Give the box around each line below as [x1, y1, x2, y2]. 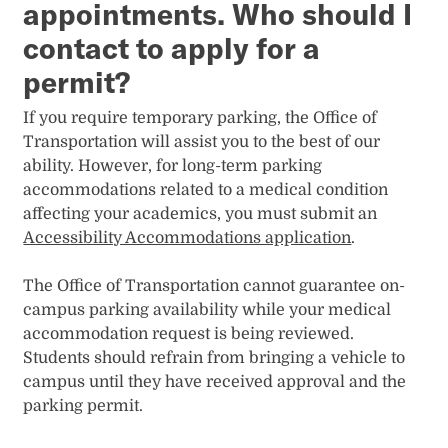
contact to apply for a [23, 29, 321, 66]
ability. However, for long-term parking [23, 156, 323, 175]
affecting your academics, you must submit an [23, 204, 378, 223]
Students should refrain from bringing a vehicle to [23, 348, 406, 367]
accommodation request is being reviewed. [23, 324, 355, 343]
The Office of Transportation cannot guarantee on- [23, 276, 406, 295]
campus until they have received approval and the [23, 372, 407, 391]
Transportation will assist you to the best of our [23, 132, 381, 151]
